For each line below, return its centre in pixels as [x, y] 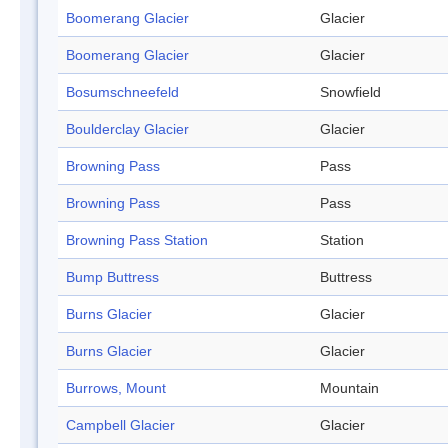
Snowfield [350, 92]
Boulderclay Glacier [127, 129]
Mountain [349, 388]
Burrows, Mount [116, 388]
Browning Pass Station [137, 240]
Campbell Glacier [120, 425]
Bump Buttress [112, 277]
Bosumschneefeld [122, 92]
